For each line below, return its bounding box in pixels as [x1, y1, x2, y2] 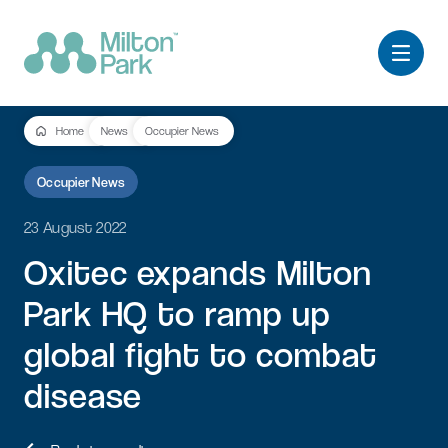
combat [256, 334, 377, 375]
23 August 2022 [24, 218, 127, 237]
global [24, 334, 116, 375]
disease [24, 375, 143, 416]
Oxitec [24, 252, 128, 293]
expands [137, 252, 267, 293]
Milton [276, 252, 372, 293]
